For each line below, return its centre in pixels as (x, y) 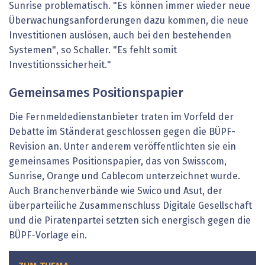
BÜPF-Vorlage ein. (48, 236)
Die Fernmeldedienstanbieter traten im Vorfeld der (121, 117)
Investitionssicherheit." (60, 65)
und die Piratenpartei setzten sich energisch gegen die (130, 221)
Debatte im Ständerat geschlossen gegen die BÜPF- (122, 132)
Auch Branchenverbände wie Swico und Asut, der (116, 191)
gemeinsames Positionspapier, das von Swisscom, (118, 162)
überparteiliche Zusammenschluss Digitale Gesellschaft (130, 206)
